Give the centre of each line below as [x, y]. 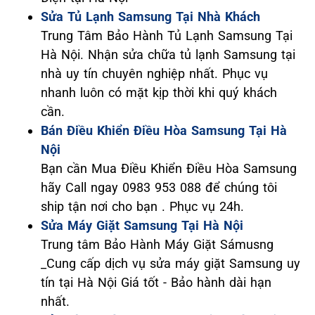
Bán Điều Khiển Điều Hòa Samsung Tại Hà [164, 130]
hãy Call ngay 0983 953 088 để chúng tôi [159, 187]
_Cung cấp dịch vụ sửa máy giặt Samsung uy [171, 263]
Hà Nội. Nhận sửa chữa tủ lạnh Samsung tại [168, 54]
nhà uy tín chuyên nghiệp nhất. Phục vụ [154, 73]
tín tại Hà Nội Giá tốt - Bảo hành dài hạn [156, 282]
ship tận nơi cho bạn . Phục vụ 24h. [142, 206]
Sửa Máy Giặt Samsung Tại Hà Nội [142, 225]
